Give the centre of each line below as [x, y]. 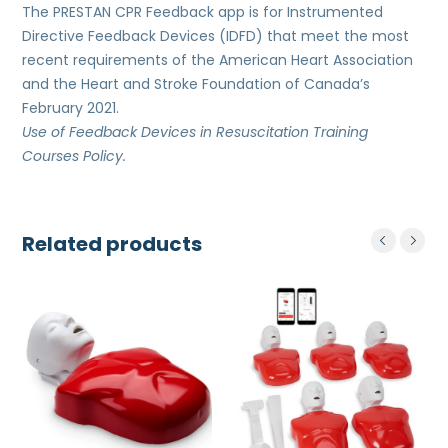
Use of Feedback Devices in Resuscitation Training [195, 132]
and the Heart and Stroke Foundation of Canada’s [196, 84]
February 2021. [71, 108]
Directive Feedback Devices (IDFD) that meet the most [216, 36]
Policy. [105, 156]
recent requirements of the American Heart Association [218, 60]
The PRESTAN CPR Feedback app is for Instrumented [203, 12]
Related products [112, 244]
